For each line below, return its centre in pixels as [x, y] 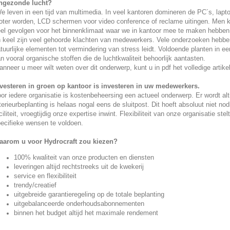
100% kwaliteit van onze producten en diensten [84, 157]
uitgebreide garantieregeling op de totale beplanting [89, 194]
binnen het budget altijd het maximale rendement [86, 213]
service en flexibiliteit [45, 176]
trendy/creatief [35, 185]
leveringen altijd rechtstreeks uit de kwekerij [79, 167]
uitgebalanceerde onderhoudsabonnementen [79, 204]
